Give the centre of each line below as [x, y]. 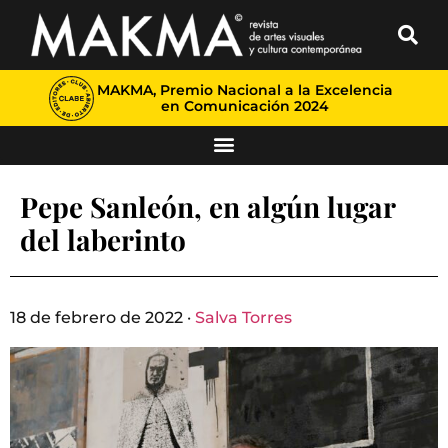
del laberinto [103, 239]
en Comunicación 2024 [244, 106]
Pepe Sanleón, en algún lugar [207, 206]
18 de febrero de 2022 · [102, 317]
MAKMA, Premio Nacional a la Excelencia [244, 90]
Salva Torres [243, 317]
